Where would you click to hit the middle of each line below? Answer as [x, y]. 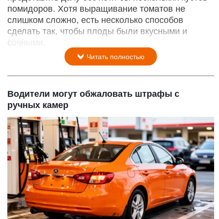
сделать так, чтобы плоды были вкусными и [97, 31]
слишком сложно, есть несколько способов [95, 20]
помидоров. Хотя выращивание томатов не [96, 9]
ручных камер [38, 105]
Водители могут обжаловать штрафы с [93, 94]
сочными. [26, 42]
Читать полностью [115, 56]
